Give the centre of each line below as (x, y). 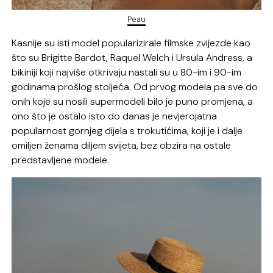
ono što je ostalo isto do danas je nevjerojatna (115, 116)
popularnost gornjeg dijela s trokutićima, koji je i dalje (127, 131)
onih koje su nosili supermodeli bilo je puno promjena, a (133, 102)
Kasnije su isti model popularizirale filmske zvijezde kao (131, 43)
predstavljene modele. (61, 160)
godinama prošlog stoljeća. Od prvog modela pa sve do (135, 87)
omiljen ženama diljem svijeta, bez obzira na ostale (122, 146)
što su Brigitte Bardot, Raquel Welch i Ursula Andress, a (132, 58)
